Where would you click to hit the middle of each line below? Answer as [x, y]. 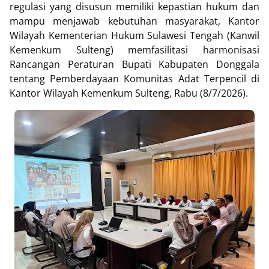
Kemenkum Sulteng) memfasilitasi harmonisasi [134, 50]
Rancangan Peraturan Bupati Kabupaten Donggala [134, 64]
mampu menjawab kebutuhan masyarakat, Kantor [134, 21]
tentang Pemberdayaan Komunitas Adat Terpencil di [134, 79]
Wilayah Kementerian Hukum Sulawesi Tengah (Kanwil [134, 35]
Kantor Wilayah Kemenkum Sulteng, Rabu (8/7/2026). [129, 93]
